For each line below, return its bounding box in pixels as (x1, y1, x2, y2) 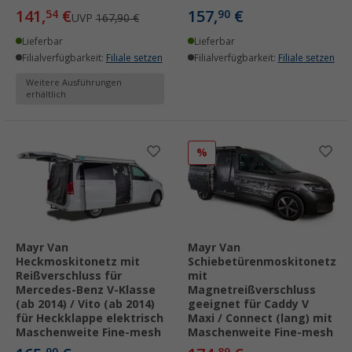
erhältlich (26, 89, 66, 100)
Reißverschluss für (16, 269, 122, 283)
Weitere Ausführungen (26, 77, 122, 88)
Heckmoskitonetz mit (16, 255, 140, 269)
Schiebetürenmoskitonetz (188, 255, 336, 269)
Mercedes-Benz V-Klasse (16, 284, 156, 297)
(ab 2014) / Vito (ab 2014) (16, 298, 155, 311)
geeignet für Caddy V (188, 298, 309, 311)
